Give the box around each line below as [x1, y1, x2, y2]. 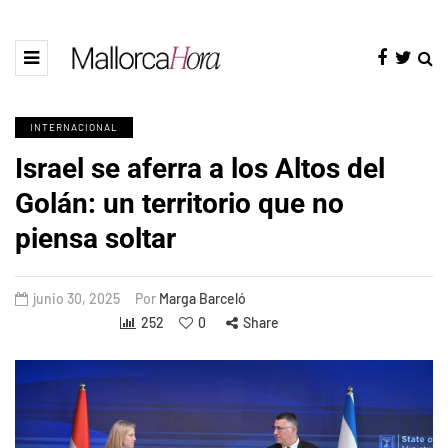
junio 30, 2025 [33, 289, 120, 307]
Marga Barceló [159, 289, 246, 307]
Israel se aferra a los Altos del [15, 151, 385, 185]
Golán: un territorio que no [15, 186, 344, 220]
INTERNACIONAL [30, 120, 118, 133]
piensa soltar [15, 221, 176, 255]
